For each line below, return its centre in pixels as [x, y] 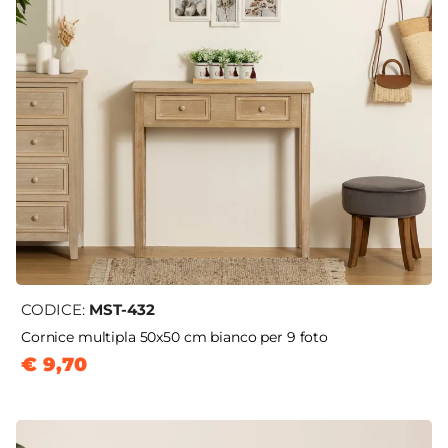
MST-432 [122, 310]
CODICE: [55, 310]
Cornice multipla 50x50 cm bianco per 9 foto [174, 337]
